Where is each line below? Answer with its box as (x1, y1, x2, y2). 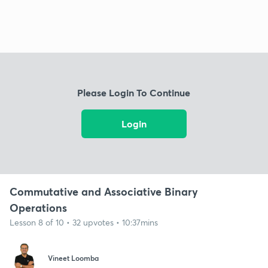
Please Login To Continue (77, 86, 191, 99)
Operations (10, 200, 67, 215)
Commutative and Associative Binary (10, 184, 198, 199)
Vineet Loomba (48, 253, 99, 263)
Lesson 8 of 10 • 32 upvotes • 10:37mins (10, 216, 158, 228)
